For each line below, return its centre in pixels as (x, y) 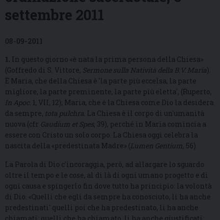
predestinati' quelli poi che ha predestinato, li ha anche (102, 208)
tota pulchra (64, 113)
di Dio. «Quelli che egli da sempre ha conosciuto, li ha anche (108, 197)
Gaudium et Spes (67, 124)
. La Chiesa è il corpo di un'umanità (144, 113)
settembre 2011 (55, 15)
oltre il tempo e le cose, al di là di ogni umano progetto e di (107, 175)
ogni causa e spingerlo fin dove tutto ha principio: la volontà (108, 186)
